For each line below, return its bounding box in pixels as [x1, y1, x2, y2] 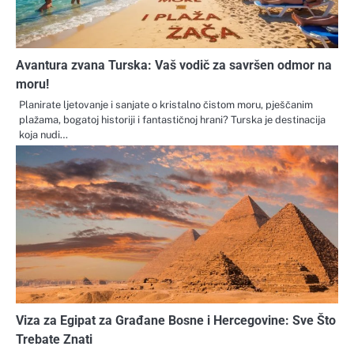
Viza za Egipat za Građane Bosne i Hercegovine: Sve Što [16, 313, 336, 329]
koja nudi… [19, 129, 68, 141]
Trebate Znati [16, 332, 92, 348]
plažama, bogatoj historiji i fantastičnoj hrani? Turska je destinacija [19, 114, 326, 126]
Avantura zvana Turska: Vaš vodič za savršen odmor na [16, 58, 332, 73]
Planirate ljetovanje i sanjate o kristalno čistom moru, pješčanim [19, 99, 313, 111]
